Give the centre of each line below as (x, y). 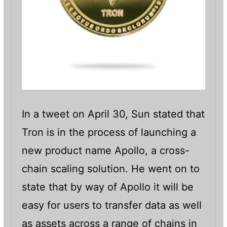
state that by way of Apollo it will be (107, 187)
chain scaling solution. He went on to (110, 168)
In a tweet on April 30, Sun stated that (113, 114)
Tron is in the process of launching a (109, 132)
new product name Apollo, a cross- (105, 150)
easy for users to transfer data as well (111, 205)
